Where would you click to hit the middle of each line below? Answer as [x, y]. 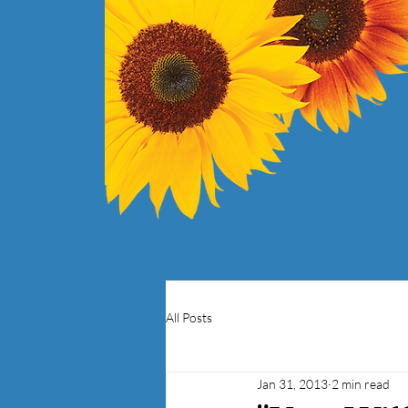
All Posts [189, 317]
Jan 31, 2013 [292, 383]
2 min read [361, 383]
